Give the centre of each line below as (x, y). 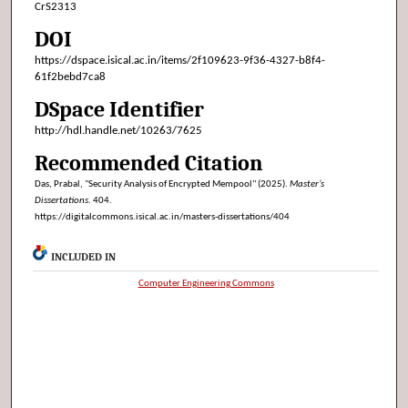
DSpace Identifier (119, 110)
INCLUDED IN (84, 256)
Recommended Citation (148, 163)
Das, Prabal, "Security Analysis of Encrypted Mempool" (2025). (162, 185)
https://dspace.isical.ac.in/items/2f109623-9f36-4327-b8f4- (179, 61)
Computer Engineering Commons (206, 283)
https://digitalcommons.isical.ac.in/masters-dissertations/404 (162, 218)
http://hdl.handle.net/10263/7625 (118, 131)
